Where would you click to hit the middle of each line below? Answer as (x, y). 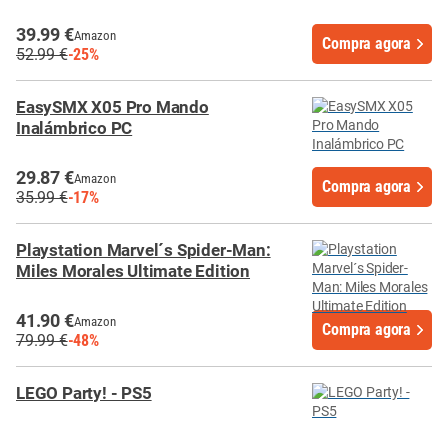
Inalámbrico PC (74, 128)
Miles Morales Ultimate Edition (133, 271)
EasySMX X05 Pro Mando (112, 107)
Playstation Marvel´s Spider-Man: (143, 250)
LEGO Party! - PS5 (84, 393)
